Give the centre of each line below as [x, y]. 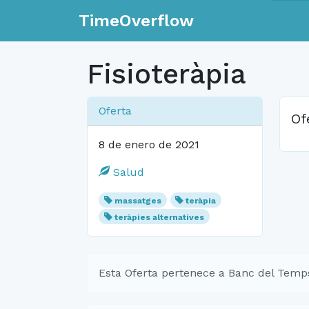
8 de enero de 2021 [149, 144]
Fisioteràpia [167, 74]
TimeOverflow [136, 21]
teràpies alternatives [159, 217]
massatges [138, 201]
